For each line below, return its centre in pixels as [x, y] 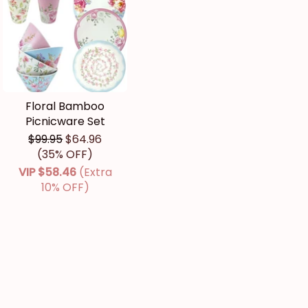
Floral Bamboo [65, 107]
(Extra [95, 173]
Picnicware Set [65, 122]
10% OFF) [65, 188]
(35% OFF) [65, 155]
